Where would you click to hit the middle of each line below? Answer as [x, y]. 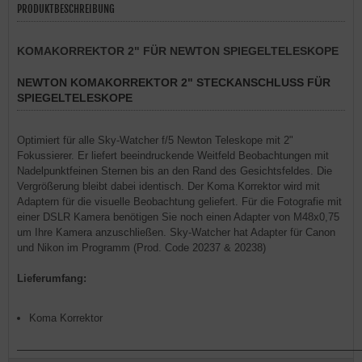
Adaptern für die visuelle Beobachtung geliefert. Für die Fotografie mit [179, 202]
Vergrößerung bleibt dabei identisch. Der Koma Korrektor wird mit [168, 186]
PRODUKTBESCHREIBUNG [66, 9]
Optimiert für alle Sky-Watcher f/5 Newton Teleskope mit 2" [155, 140]
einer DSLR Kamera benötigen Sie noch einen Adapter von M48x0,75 [178, 217]
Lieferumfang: [52, 278]
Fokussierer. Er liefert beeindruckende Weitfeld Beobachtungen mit [173, 156]
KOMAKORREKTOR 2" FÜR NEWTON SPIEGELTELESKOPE [178, 51]
